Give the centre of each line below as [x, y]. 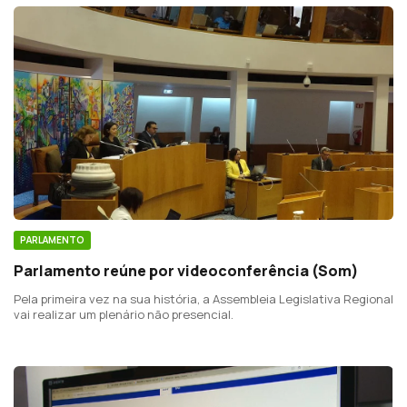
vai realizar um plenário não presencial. [124, 314]
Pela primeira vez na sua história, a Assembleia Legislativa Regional [203, 298]
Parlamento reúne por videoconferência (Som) [186, 270]
